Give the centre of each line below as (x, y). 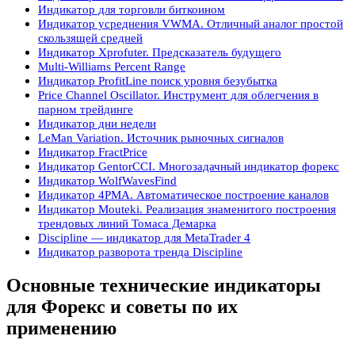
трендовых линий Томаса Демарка (127, 223)
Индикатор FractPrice (93, 152)
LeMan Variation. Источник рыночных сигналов (161, 138)
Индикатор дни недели (97, 124)
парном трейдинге (86, 109)
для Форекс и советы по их (122, 307)
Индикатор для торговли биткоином (132, 10)
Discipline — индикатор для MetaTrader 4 (144, 238)
